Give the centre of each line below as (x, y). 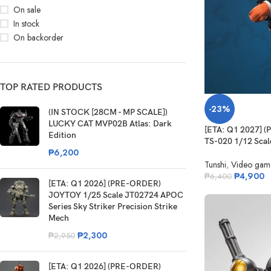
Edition (62, 135)
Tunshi (215, 165)
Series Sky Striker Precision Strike (113, 207)
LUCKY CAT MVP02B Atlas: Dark (110, 124)
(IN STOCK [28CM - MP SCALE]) (108, 113)
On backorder (38, 38)
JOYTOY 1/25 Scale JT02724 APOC (116, 195)
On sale (27, 10)
